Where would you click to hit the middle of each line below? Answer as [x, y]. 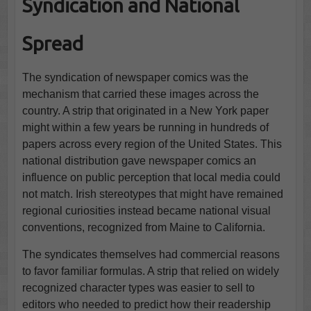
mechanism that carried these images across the [140, 94]
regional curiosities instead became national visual [146, 210]
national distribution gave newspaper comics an [139, 160]
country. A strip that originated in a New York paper [145, 110]
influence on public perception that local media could [151, 177]
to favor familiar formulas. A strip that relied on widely [150, 271]
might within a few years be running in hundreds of [145, 127]
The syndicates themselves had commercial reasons [151, 254]
